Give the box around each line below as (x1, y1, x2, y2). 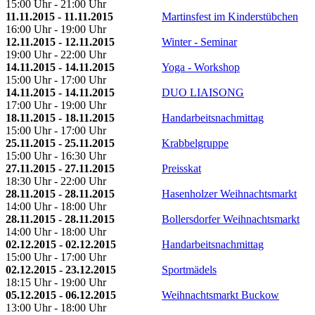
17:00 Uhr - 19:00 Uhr (6, 98, 106, 111)
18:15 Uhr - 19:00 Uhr (6, 276, 106, 288)
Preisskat (162, 162, 201, 174)
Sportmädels (162, 263, 217, 276)
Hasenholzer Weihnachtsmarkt (162, 187, 297, 200)
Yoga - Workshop (162, 60, 240, 73)
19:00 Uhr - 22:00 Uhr (6, 48, 106, 60)
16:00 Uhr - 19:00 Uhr (6, 22, 106, 35)
